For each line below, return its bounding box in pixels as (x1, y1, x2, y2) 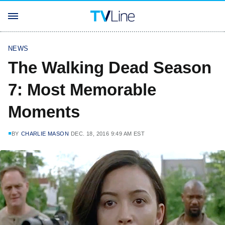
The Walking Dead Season (8, 58, 211, 77)
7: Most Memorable (8, 80, 156, 99)
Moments (8, 102, 80, 121)
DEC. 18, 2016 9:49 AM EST (71, 131, 145, 137)
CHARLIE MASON (21, 131, 69, 137)
